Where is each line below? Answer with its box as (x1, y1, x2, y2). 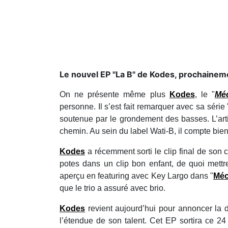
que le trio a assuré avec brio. (60, 183, 165, 192)
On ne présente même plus (60, 90, 169, 99)
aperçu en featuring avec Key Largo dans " (60, 171, 213, 180)
